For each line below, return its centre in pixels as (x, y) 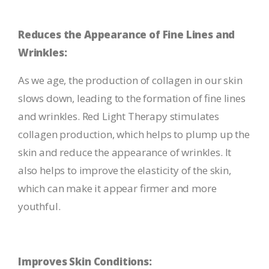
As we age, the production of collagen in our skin (130, 80)
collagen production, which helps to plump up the (134, 134)
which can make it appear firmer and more (117, 188)
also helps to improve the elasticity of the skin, (125, 170)
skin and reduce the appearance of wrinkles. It (125, 152)
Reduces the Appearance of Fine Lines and (127, 35)
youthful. (39, 206)
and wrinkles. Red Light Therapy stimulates (119, 116)
